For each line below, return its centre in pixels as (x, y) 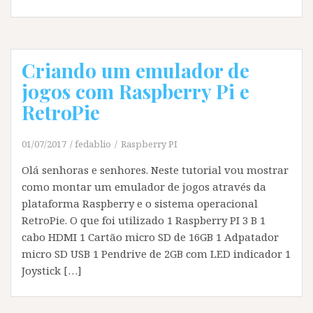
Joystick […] (52, 270)
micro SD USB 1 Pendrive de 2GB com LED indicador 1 (156, 254)
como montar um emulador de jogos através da (144, 187)
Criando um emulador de (136, 70)
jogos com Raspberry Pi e (136, 91)
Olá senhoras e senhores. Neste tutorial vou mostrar (155, 170)
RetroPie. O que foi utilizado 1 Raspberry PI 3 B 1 (144, 220)
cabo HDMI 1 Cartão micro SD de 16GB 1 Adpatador (150, 237)
